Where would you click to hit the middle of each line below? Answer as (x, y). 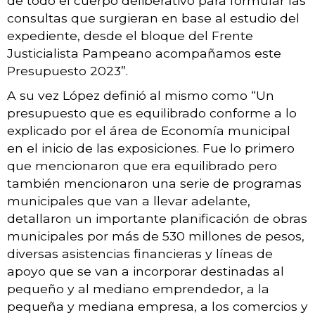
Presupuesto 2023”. (67, 70)
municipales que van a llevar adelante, (129, 200)
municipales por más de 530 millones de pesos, (156, 236)
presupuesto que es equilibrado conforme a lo (152, 112)
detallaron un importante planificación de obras (157, 218)
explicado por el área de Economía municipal (149, 130)
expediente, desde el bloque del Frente (130, 35)
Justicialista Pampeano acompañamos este (144, 53)
